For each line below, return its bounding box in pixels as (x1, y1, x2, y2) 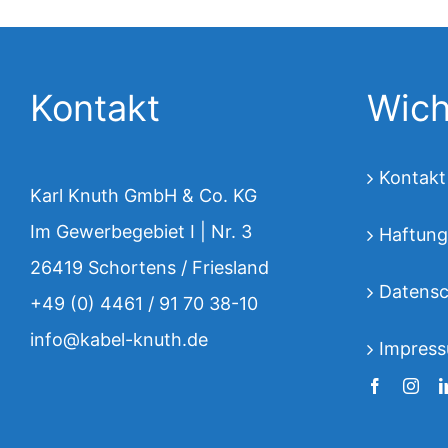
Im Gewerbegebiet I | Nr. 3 (29, 221, 252, 243)
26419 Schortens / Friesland (29, 257, 269, 279)
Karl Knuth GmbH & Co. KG (29, 185, 257, 207)
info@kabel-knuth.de (29, 329, 208, 351)
